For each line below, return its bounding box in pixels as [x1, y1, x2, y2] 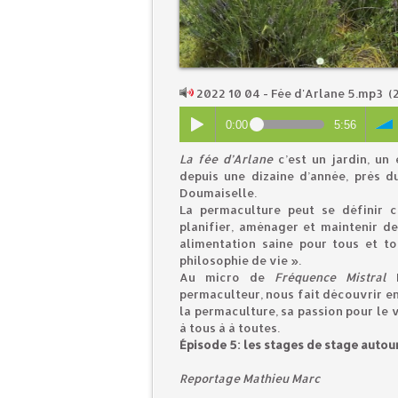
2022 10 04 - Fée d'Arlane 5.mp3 [194, 86, 386, 101]
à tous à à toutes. [179, 321, 280, 336]
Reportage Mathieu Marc [179, 371, 320, 386]
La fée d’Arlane [179, 152, 274, 167]
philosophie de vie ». [179, 253, 301, 268]
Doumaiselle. [179, 186, 257, 201]
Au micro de [179, 270, 275, 285]
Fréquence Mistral [274, 270, 386, 285]
